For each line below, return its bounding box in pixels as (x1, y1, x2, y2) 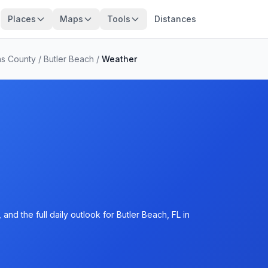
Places (7, 14, 36, 24)
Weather (102, 54, 137, 64)
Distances (154, 14, 196, 24)
